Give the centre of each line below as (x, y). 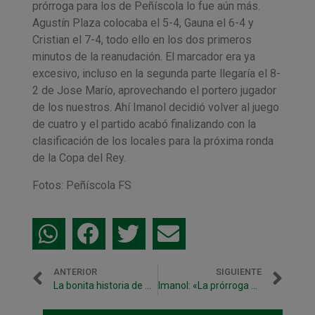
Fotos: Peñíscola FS (82, 185)
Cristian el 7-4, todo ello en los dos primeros (142, 40)
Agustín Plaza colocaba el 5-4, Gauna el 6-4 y (143, 23)
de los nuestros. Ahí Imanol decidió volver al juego (155, 108)
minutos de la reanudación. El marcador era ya (143, 57)
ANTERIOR (75, 272)
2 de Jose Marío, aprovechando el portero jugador (154, 91)
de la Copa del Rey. (79, 158)
